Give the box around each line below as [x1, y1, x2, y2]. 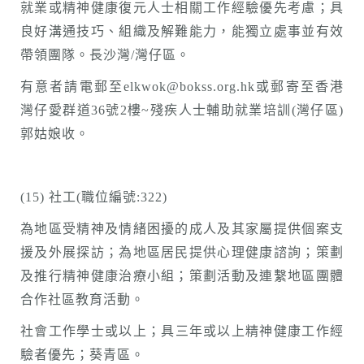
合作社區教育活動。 [20, 292, 145, 306]
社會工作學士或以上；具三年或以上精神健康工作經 [20, 324, 344, 338]
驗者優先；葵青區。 [20, 348, 145, 362]
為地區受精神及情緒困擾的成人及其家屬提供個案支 [20, 222, 344, 236]
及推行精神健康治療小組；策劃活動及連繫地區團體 [20, 269, 344, 283]
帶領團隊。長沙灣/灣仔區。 [20, 48, 190, 62]
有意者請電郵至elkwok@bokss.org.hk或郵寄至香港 [20, 80, 344, 93]
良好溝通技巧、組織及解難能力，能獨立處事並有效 [20, 24, 344, 38]
